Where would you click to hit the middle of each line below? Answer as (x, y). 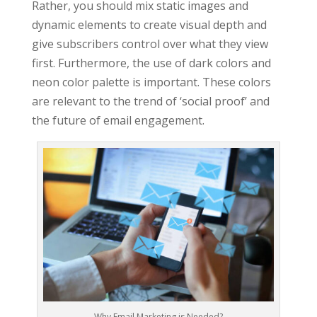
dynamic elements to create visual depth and (149, 24)
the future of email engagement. (118, 120)
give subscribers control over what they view (150, 44)
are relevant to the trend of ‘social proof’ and (150, 101)
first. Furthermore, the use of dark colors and (151, 63)
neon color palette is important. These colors (151, 82)
